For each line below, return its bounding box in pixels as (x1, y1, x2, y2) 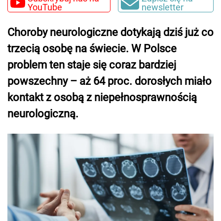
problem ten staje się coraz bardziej (7, 59, 176, 71)
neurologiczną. (7, 108, 78, 120)
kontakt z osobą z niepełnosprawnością (7, 91, 197, 104)
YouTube (28, 1, 62, 12)
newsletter (141, 1, 184, 12)
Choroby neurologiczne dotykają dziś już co (7, 26, 214, 38)
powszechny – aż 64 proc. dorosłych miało (7, 75, 212, 87)
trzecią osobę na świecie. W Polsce (7, 42, 177, 55)
